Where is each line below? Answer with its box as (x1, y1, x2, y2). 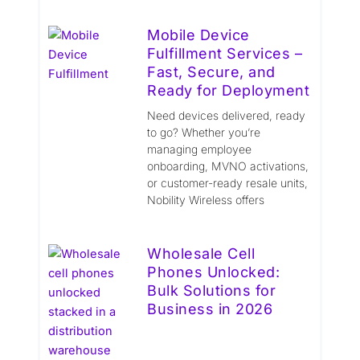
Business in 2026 (147, 300, 273, 317)
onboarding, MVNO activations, (147, 158, 309, 173)
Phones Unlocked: (147, 263, 280, 280)
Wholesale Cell (147, 244, 256, 262)
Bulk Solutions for (147, 281, 276, 299)
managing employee (147, 141, 252, 156)
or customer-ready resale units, (147, 175, 309, 190)
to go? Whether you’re (147, 125, 261, 139)
